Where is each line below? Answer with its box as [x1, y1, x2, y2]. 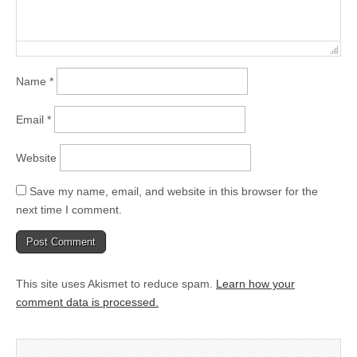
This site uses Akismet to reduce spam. [16, 277, 216, 290]
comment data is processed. [16, 295, 159, 308]
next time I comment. [16, 202, 122, 216]
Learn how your [216, 277, 295, 290]
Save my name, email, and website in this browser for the [29, 184, 318, 198]
